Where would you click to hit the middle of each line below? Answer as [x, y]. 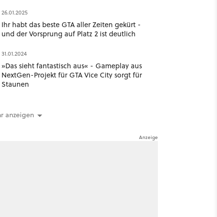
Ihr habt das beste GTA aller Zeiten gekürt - [71, 24]
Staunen [15, 84]
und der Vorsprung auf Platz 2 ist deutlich [68, 34]
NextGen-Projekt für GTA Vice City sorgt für [71, 75]
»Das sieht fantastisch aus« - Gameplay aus [71, 66]
